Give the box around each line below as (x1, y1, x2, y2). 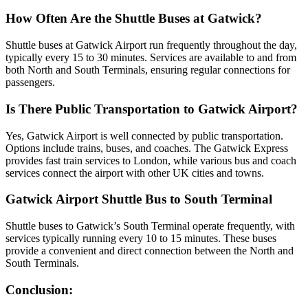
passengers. (5, 76, 55, 89)
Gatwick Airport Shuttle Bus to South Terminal (5, 192, 272, 207)
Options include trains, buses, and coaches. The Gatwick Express (5, 142, 288, 154)
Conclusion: (5, 282, 73, 297)
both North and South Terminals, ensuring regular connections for (5, 64, 290, 76)
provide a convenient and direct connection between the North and (5, 245, 294, 257)
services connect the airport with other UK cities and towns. (5, 166, 264, 179)
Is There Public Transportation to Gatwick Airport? (5, 101, 298, 116)
